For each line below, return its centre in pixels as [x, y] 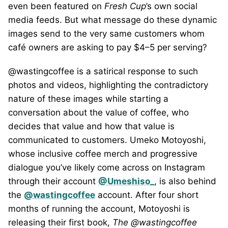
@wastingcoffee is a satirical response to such [103, 71]
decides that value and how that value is [91, 126]
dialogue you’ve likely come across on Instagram [107, 167]
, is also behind [185, 181]
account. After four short [147, 195]
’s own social [172, 6]
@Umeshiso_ [126, 181]
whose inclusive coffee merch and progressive [103, 154]
